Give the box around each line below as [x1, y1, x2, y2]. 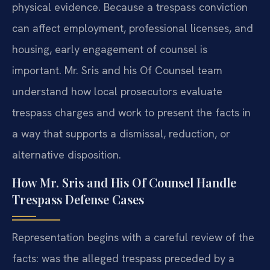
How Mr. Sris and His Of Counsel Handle [12, 174, 236, 190]
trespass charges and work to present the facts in [12, 105, 251, 120]
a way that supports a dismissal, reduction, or [12, 127, 230, 141]
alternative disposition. [12, 148, 121, 162]
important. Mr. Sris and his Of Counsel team [12, 63, 222, 78]
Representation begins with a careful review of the [12, 230, 254, 244]
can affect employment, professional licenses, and [12, 21, 253, 36]
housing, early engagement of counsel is [12, 42, 207, 57]
